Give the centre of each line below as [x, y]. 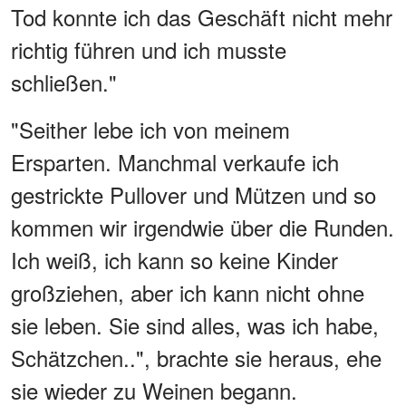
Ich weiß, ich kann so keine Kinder [174, 260]
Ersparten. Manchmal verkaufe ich [175, 162]
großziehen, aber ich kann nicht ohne [188, 293]
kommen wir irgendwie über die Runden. [203, 227]
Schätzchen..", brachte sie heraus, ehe [196, 358]
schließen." [64, 82]
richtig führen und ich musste [149, 50]
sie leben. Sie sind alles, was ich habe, [195, 325]
